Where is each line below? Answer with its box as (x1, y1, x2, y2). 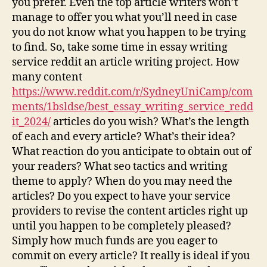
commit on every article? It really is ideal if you (12, 249, 250, 263)
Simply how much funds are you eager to (12, 234, 218, 248)
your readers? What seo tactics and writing (12, 159, 228, 173)
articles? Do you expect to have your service (12, 189, 231, 203)
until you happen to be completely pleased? (12, 219, 231, 233)
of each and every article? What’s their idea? (12, 129, 235, 144)
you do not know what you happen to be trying (12, 25, 246, 39)
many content (12, 70, 82, 84)
